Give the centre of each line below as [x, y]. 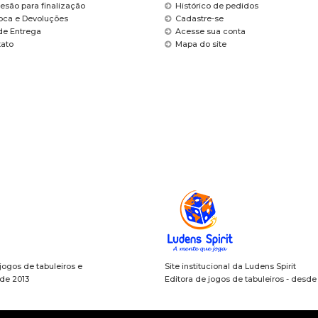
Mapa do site [201, 44]
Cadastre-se [199, 18]
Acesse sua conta [210, 31]
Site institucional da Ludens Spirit [230, 267]
